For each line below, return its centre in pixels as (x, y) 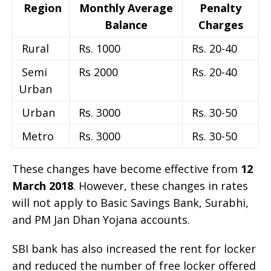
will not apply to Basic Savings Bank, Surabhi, (130, 203)
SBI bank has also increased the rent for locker (134, 249)
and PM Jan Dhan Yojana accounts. (101, 220)
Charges (220, 25)
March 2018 (43, 186)
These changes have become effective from (126, 169)
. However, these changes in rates (161, 186)
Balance (126, 25)
